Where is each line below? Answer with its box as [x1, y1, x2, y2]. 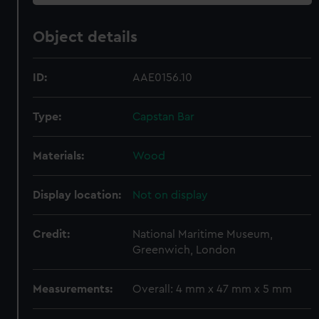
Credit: [33, 229, 70, 240]
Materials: [33, 150, 85, 162]
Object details [33, 29, 138, 45]
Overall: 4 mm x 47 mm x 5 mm [132, 283, 293, 295]
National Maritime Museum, [132, 229, 273, 240]
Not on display [132, 189, 209, 201]
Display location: [33, 189, 122, 201]
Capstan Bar [132, 111, 195, 122]
